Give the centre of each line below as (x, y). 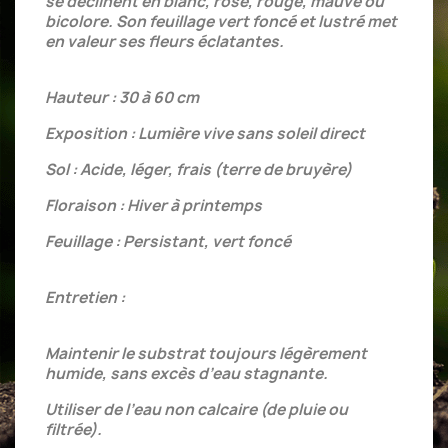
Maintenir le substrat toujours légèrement (206, 353)
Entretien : (85, 297)
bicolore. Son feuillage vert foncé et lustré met (221, 21)
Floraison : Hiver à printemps (153, 205)
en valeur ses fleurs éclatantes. (164, 41)
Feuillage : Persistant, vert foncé (168, 241)
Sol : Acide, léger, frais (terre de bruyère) (198, 169)
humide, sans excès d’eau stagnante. (186, 373)
